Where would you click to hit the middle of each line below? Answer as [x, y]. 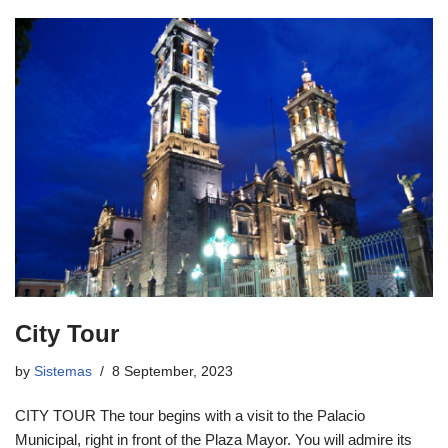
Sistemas [63, 371]
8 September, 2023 [172, 371]
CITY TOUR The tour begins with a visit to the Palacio [190, 415]
